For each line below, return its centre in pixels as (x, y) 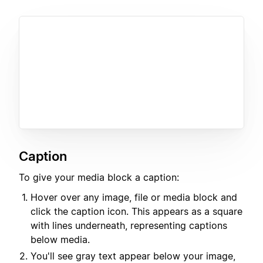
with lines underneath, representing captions (129, 226)
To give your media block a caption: (99, 177)
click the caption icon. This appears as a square (136, 212)
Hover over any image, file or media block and (134, 198)
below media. (60, 240)
